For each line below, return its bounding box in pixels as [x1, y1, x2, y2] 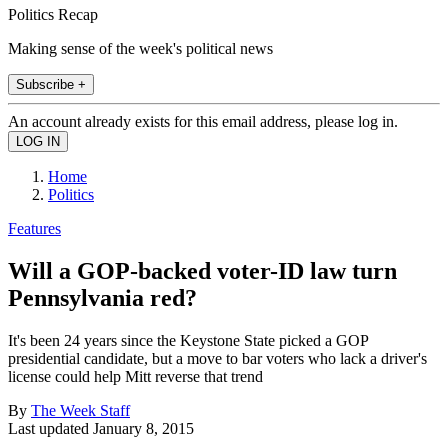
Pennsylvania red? [8, 284, 197, 311]
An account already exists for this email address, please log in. [8, 112, 398, 130]
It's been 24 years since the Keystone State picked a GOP [8, 331, 368, 349]
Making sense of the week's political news [8, 39, 273, 57]
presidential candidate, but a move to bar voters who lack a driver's [8, 349, 427, 367]
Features [8, 219, 61, 237]
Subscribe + [16, 76, 86, 92]
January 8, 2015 [93, 419, 194, 437]
